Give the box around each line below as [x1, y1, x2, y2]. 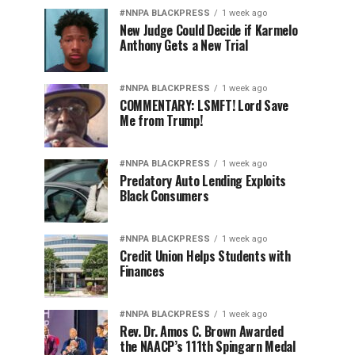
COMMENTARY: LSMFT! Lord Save [120, 95, 289, 115]
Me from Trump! [120, 110, 203, 130]
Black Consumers [120, 185, 209, 205]
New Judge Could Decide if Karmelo [120, 20, 298, 40]
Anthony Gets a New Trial [120, 35, 248, 55]
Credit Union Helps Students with [120, 246, 291, 265]
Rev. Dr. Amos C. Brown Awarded [120, 321, 284, 341]
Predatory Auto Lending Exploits [120, 170, 287, 190]
